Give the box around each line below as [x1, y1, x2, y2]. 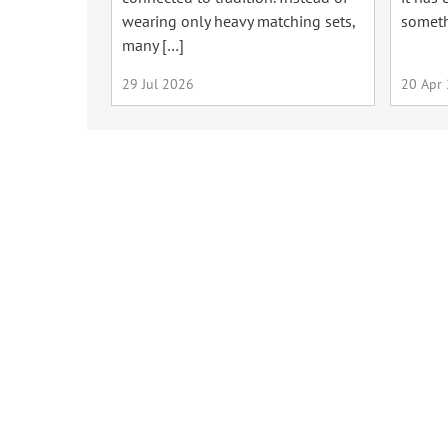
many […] [122, 36, 184, 55]
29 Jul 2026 [122, 75, 194, 93]
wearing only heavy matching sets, [122, 12, 354, 31]
